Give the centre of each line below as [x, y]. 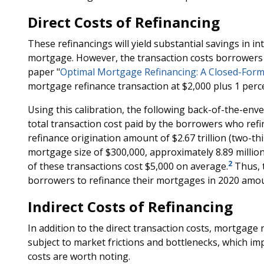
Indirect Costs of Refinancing [130, 207]
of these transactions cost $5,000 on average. [128, 166]
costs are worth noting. [79, 256]
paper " [44, 72]
